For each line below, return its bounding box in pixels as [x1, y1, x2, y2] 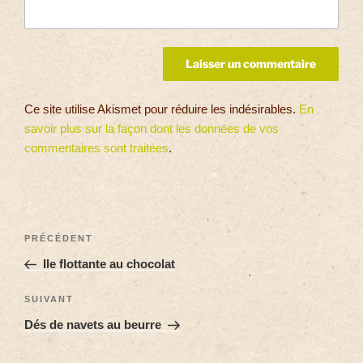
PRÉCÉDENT [24, 233, 93, 243]
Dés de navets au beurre [24, 318, 161, 332]
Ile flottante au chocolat [42, 256, 175, 271]
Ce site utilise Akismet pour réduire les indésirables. [24, 101, 299, 116]
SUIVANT [24, 294, 74, 305]
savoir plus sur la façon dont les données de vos [24, 121, 279, 135]
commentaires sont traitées [24, 140, 169, 155]
